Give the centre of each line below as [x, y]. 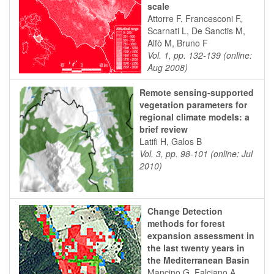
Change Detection [185, 211]
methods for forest [186, 223]
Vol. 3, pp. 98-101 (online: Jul [196, 154]
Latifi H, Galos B [171, 141]
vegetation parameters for [193, 105]
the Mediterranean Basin [198, 260]
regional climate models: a [194, 117]
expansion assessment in [201, 235]
